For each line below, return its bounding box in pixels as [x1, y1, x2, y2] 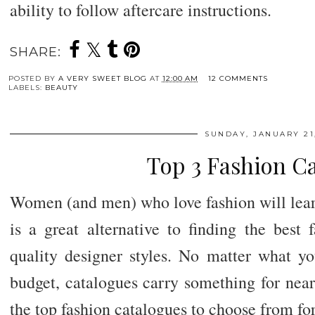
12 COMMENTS [207, 74, 268, 84]
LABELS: [8, 83, 45, 93]
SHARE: [9, 44, 61, 60]
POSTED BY [8, 74, 58, 84]
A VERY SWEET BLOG [58, 74, 147, 84]
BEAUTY [44, 83, 78, 93]
